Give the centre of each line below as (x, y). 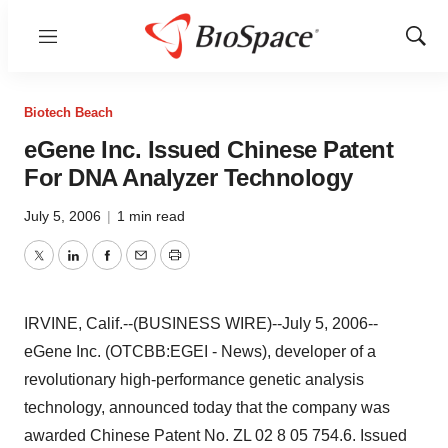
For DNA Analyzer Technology (188, 177)
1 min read (151, 216)
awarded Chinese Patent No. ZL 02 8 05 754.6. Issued (215, 435)
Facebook (141, 267)
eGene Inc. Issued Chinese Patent (208, 149)
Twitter (61, 267)
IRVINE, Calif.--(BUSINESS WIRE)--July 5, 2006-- (201, 323)
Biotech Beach (68, 112)
